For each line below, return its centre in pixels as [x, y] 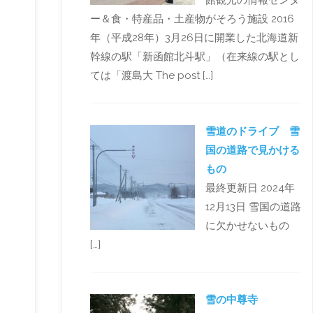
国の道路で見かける [252, 150]
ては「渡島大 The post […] [151, 76]
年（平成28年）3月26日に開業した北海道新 [194, 38]
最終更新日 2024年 [250, 188]
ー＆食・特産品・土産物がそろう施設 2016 [192, 19]
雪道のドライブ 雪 [252, 131]
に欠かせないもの [247, 225]
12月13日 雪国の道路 [253, 206]
